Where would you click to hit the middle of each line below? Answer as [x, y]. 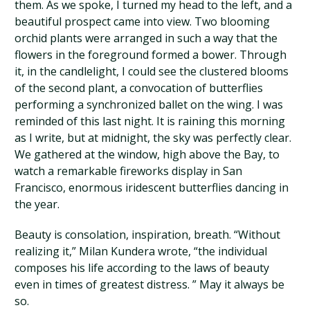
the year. [37, 204]
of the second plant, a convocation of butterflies [139, 88]
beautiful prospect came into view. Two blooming [143, 21]
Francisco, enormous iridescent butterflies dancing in [152, 187]
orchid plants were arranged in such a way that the [146, 38]
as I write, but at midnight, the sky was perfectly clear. [153, 137]
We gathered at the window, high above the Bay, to [147, 154]
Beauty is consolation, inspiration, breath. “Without [148, 234]
